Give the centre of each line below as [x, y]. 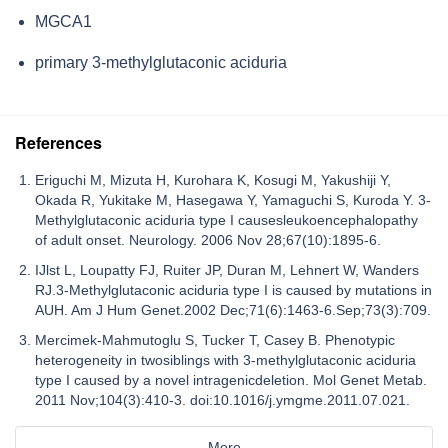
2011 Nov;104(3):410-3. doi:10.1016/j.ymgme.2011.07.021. [222, 399]
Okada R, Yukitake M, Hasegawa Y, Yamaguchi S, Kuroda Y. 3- [233, 199]
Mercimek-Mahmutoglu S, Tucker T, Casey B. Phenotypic [215, 339]
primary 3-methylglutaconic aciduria [161, 62]
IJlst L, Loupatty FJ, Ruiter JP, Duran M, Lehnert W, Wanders [227, 269]
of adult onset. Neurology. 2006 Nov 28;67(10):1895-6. [208, 239]
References [58, 142]
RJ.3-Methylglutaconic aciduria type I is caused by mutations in [233, 289]
